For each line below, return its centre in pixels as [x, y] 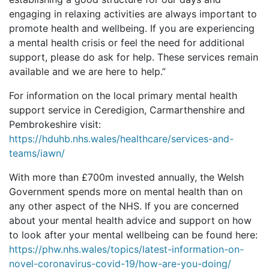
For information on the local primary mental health [123, 96]
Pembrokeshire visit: [55, 125]
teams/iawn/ [37, 153]
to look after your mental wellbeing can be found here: [133, 235]
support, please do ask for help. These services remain [134, 57]
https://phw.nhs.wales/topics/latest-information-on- [126, 249]
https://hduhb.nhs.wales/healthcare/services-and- [121, 139]
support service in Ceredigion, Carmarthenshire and [127, 110]
